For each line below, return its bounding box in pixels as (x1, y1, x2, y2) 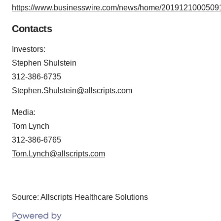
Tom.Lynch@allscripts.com (12, 149, 105, 158)
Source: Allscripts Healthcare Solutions (12, 192, 148, 201)
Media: (12, 108, 36, 116)
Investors (12, 44, 43, 53)
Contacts (12, 23, 52, 34)
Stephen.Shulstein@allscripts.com (12, 86, 132, 95)
